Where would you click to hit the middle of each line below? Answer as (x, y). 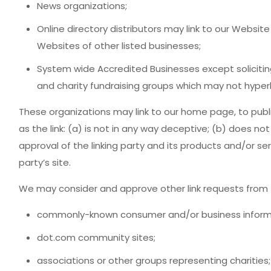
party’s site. (44, 162)
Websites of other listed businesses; (119, 46)
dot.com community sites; (96, 237)
